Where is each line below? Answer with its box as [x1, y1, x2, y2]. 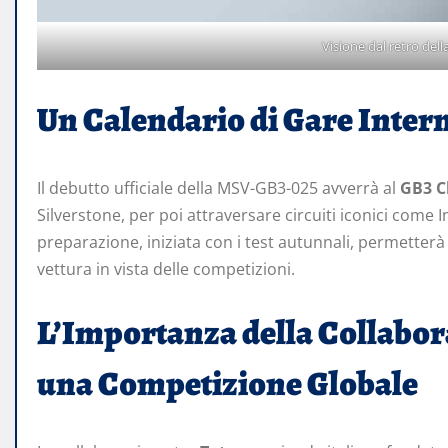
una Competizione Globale [37, 360, 418, 408]
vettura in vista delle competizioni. [37, 258, 295, 281]
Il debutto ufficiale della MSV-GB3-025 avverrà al [37, 177, 400, 200]
